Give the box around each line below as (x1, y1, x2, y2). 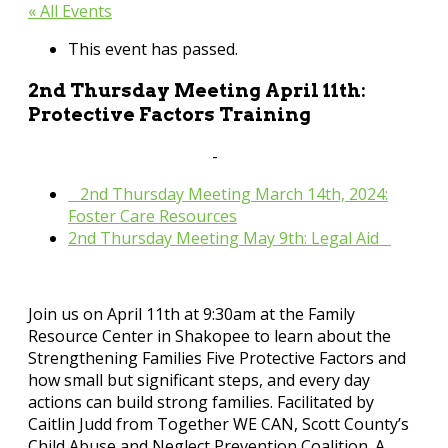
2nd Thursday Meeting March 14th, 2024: (76, 183, 388, 206)
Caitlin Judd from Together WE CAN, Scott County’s (28, 413, 409, 436)
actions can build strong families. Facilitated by (28, 391, 374, 414)
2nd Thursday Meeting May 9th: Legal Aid (68, 227, 383, 250)
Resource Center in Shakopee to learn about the (28, 325, 391, 348)
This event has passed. (68, 37, 238, 60)
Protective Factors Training (28, 102, 311, 126)
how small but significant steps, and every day (28, 369, 370, 392)
